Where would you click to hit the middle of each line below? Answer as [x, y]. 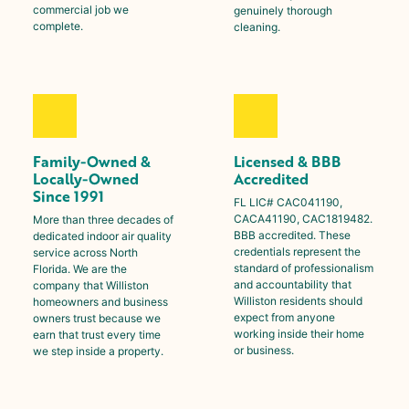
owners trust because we [97, 318]
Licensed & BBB [287, 161]
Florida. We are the [80, 268]
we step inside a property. [98, 351]
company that [69, 285]
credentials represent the [297, 251]
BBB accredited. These [292, 235]
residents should [320, 300]
